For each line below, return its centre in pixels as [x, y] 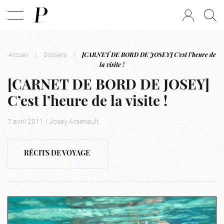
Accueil [18, 54]
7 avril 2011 [25, 121]
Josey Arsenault [74, 121]
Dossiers [55, 54]
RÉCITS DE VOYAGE [57, 154]
